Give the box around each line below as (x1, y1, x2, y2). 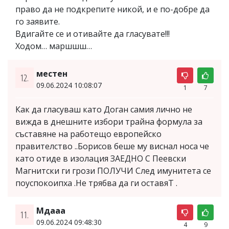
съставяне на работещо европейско (15, 128, 162, 140)
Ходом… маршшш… (15, 40, 92, 52)
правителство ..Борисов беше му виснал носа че (15, 140, 209, 152)
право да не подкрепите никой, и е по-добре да (15, 3, 210, 15)
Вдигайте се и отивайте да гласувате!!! (15, 28, 170, 39)
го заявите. (15, 15, 60, 27)
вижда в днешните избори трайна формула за (15, 116, 202, 127)
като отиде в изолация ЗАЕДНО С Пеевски (15, 152, 186, 164)
